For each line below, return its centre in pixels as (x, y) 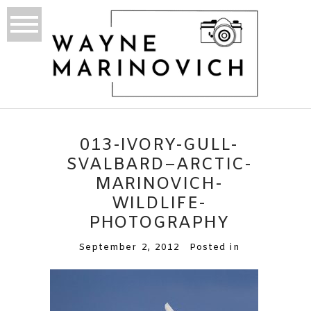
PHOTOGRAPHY (159, 224)
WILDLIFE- (159, 204)
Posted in (215, 248)
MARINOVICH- (159, 185)
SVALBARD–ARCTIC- (159, 166)
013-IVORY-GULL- (159, 146)
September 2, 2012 (129, 248)
